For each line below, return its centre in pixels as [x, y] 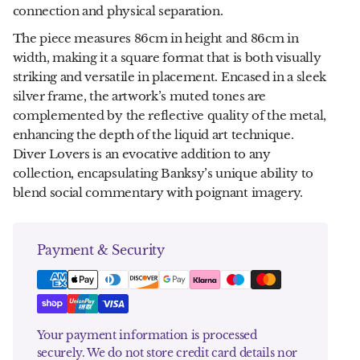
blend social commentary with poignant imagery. [157, 192]
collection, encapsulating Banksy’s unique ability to [163, 173]
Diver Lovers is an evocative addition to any [141, 154]
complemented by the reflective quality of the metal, [170, 115]
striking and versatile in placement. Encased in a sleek [170, 77]
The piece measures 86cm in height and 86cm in [155, 38]
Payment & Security [100, 250]
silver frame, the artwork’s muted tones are [139, 96]
